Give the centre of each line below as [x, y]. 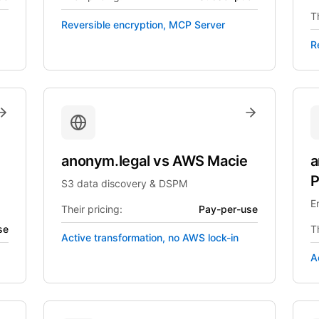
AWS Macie [210, 161]
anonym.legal [108, 161]
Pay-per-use [228, 209]
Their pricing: [92, 209]
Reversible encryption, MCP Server [143, 25]
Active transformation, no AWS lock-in [150, 237]
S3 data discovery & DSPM [125, 183]
